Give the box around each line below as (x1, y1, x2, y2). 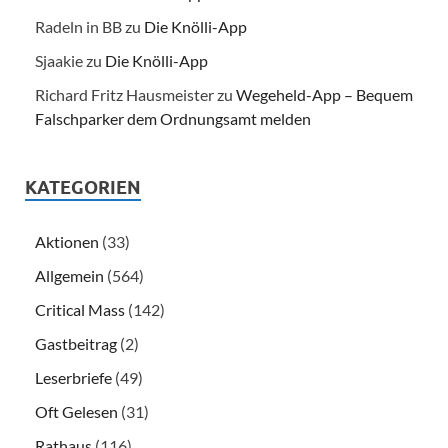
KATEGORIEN (25, 176, 141, 198)
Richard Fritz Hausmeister (35, 84, 214, 104)
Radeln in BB (35, 16, 122, 36)
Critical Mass (35, 299, 125, 319)
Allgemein (35, 265, 104, 285)
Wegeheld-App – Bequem (236, 84, 413, 104)
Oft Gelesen (35, 401, 118, 421)
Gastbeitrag (35, 333, 117, 353)
